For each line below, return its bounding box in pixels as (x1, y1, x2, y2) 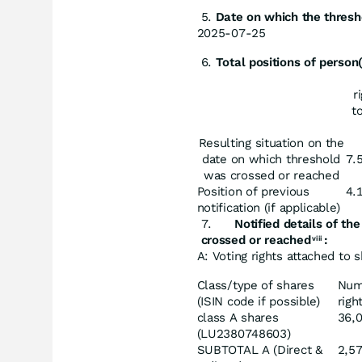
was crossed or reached (203, 168, 339, 183)
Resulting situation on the (198, 136, 344, 150)
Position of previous (196, 184, 309, 199)
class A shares (196, 310, 279, 325)
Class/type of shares (196, 278, 314, 293)
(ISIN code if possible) (196, 294, 320, 309)
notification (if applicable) (196, 200, 340, 215)
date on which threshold (202, 152, 341, 166)
